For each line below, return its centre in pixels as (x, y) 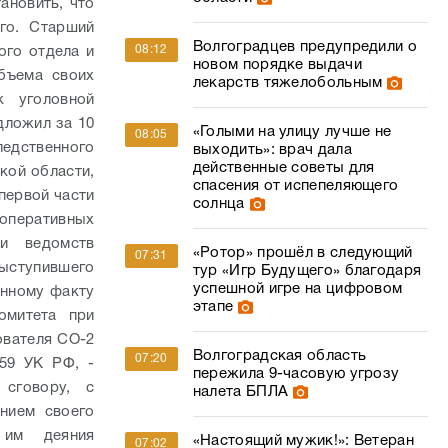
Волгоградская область (279, 356)
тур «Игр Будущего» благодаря (307, 271)
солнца (218, 204)
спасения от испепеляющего (295, 186)
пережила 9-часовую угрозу (296, 374)
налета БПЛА (240, 392)
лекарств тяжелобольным (287, 83)
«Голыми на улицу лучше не (292, 132)
